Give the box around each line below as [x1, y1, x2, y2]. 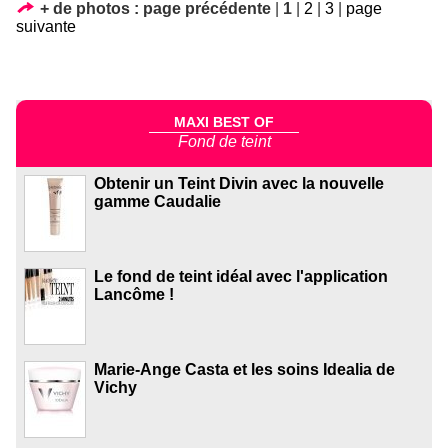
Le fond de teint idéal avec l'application [94, 267, 388, 285]
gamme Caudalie [94, 192, 221, 210]
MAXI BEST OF [174, 114, 274, 131]
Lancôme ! [94, 285, 174, 303]
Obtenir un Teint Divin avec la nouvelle [94, 174, 384, 192]
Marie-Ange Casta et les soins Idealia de [94, 360, 395, 378]
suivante [16, 18, 76, 36]
